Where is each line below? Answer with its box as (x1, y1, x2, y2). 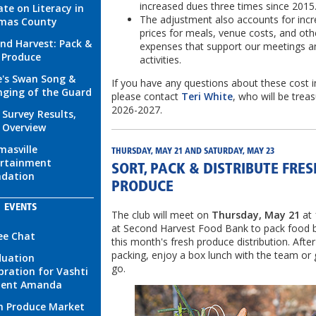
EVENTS (4, 202, 37, 213)
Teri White (181, 90, 233, 104)
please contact (111, 90, 181, 104)
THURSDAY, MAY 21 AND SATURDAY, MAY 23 (111, 147, 274, 156)
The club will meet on (111, 208, 212, 222)
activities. (140, 53, 181, 67)
